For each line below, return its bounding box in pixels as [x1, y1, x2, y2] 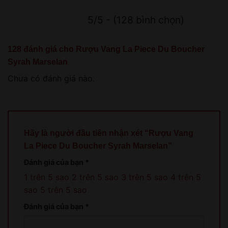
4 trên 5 [170, 172, 201, 183]
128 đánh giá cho [8, 44, 76, 53]
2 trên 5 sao [72, 172, 119, 183]
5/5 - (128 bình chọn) [88, 13, 184, 26]
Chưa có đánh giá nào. [8, 73, 95, 83]
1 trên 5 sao [24, 172, 69, 183]
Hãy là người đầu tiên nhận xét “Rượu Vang [24, 129, 193, 138]
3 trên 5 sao [121, 172, 168, 183]
